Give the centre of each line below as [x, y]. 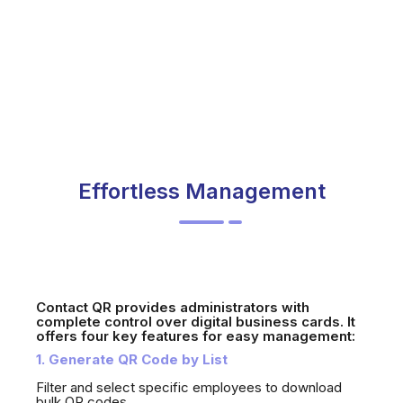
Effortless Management [201, 191]
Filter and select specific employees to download [189, 387]
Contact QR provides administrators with [173, 307]
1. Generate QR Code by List [136, 359]
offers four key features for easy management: [196, 336]
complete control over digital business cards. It [196, 321]
